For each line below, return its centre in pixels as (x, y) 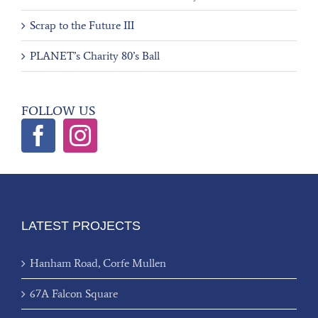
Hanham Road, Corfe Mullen (98, 263)
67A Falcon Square (74, 293)
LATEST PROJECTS (81, 225)
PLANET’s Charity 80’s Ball (95, 55)
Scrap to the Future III (82, 25)
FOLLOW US (59, 110)
